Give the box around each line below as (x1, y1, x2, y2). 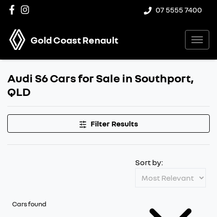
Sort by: (135, 157, 163, 167)
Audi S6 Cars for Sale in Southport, (7, 71, 194, 85)
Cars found (12, 199, 46, 208)
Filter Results (91, 119, 138, 128)
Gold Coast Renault (30, 33, 118, 46)
